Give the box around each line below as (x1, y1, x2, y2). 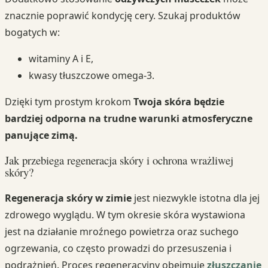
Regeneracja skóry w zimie (5, 191, 132, 205)
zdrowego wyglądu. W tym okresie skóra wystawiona (5, 208, 245, 222)
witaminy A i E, (29, 51, 93, 65)
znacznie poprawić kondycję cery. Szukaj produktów (5, 8, 240, 22)
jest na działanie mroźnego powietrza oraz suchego (5, 225, 239, 239)
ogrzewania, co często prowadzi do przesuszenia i (5, 242, 232, 255)
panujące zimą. (5, 128, 78, 142)
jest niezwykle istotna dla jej (132, 191, 260, 205)
